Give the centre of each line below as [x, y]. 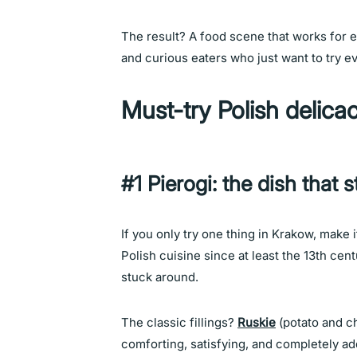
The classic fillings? [179, 322]
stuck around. [160, 277]
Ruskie [257, 322]
